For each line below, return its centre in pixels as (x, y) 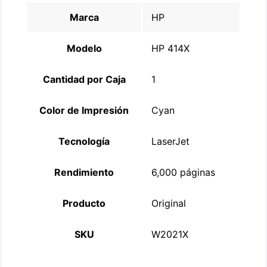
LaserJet (171, 141)
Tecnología (84, 141)
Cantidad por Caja (84, 79)
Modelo (84, 48)
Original (169, 203)
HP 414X (171, 48)
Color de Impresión (84, 110)
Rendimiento (84, 172)
